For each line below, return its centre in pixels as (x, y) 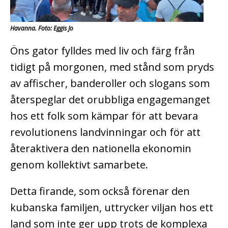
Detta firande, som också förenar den (100, 191)
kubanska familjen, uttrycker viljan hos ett (112, 207)
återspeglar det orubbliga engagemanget (110, 99)
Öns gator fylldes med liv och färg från (103, 50)
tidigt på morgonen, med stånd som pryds (112, 67)
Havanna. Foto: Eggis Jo (42, 28)
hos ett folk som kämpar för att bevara (104, 116)
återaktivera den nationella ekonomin (101, 148)
